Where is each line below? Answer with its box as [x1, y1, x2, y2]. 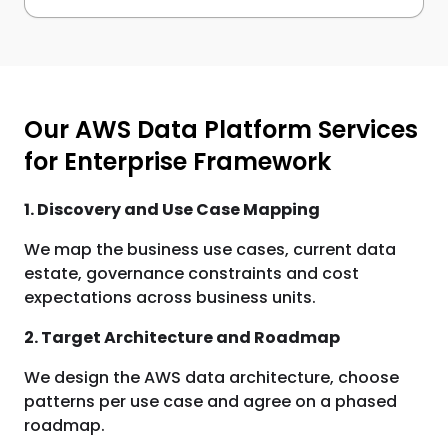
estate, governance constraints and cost [24, 262, 359, 285]
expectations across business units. [24, 286, 316, 309]
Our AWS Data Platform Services [24, 113, 418, 146]
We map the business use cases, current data [24, 238, 396, 261]
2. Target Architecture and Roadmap [24, 326, 340, 349]
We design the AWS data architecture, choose [24, 366, 399, 389]
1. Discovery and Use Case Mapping [24, 198, 320, 221]
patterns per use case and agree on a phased [24, 390, 397, 413]
